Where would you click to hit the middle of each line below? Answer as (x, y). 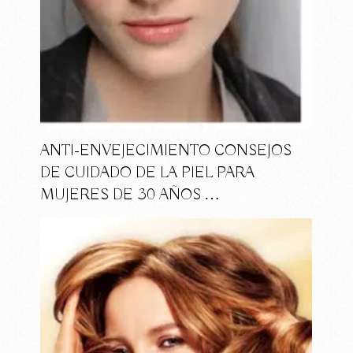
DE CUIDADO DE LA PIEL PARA (148, 173)
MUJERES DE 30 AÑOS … (130, 195)
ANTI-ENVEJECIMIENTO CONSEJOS (166, 150)
